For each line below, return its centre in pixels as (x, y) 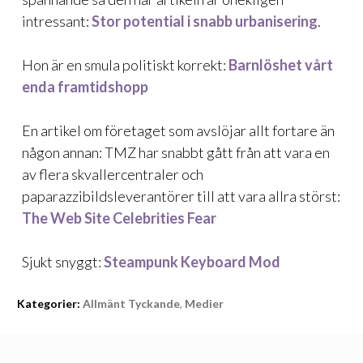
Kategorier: (49, 303)
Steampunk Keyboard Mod (192, 262)
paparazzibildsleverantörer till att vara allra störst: (181, 196)
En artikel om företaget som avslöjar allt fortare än (178, 130)
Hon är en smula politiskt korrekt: (125, 65)
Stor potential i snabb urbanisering (205, 21)
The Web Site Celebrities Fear (119, 218)
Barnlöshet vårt (281, 65)
